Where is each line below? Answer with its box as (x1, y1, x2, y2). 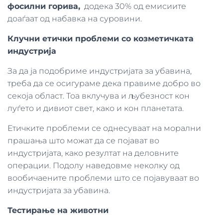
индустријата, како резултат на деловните (7, 148, 179, 158)
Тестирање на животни (7, 206, 109, 215)
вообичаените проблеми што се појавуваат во (7, 173, 199, 183)
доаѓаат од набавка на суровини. (7, 14, 142, 23)
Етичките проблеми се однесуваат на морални (7, 123, 201, 133)
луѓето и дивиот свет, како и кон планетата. (7, 104, 184, 113)
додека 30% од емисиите (80, 1, 186, 11)
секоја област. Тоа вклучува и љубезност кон (7, 91, 190, 101)
